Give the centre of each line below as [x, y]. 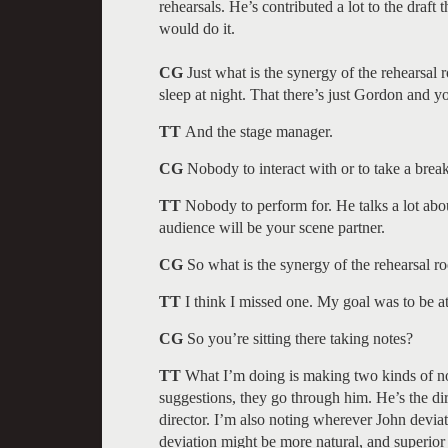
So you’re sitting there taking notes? [298, 338]
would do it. [197, 28]
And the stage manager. [259, 131]
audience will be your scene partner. [272, 227]
